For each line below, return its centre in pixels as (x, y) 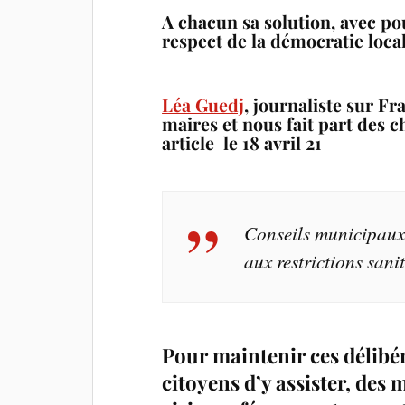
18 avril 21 (283, 143)
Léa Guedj (203, 105)
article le (202, 143)
